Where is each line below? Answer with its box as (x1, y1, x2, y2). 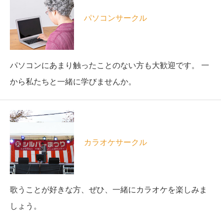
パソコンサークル (84, 12, 147, 23)
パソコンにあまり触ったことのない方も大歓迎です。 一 (10, 60, 209, 71)
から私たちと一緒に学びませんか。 (10, 76, 136, 87)
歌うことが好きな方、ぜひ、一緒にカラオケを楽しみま (10, 184, 207, 195)
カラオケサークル (84, 137, 147, 147)
